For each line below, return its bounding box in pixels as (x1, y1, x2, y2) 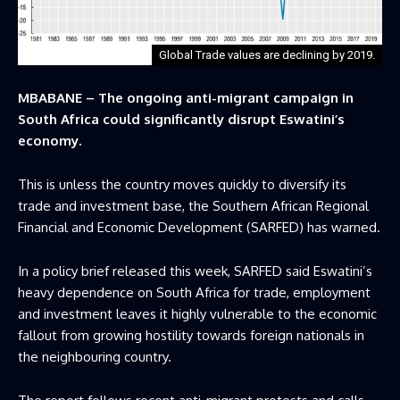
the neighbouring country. (18, 348, 171, 366)
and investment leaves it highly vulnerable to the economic (18, 305, 377, 323)
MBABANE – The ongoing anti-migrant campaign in (18, 89, 354, 107)
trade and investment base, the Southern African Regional (18, 197, 369, 215)
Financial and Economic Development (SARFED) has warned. (18, 219, 380, 237)
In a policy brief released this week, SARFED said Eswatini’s (18, 262, 372, 280)
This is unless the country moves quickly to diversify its (18, 176, 346, 194)
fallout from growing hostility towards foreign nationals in (18, 327, 364, 345)
